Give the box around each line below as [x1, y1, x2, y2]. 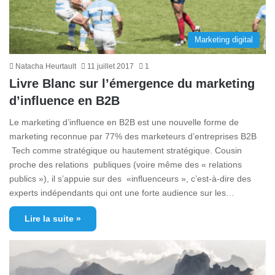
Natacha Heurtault [15, 61, 76, 71]
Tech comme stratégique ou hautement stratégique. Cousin [9, 145, 242, 155]
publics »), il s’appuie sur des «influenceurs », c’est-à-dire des [9, 173, 251, 184]
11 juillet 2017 [87, 61, 134, 71]
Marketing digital [195, 34, 253, 44]
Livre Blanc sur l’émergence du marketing [9, 76, 255, 90]
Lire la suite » [25, 213, 81, 223]
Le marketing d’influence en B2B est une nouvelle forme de [9, 117, 239, 127]
